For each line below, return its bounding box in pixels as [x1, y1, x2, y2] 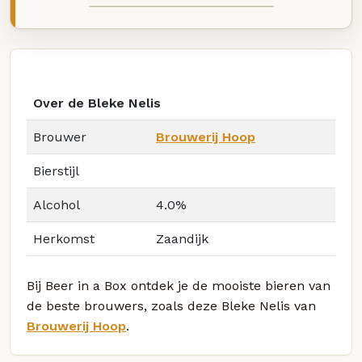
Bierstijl [33, 163, 79, 179]
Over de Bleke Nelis [33, 95, 161, 112]
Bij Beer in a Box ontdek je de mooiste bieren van [27, 278, 330, 294]
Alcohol [33, 197, 80, 213]
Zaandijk [156, 231, 208, 247]
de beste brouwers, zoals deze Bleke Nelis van [27, 298, 316, 314]
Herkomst [33, 231, 95, 247]
